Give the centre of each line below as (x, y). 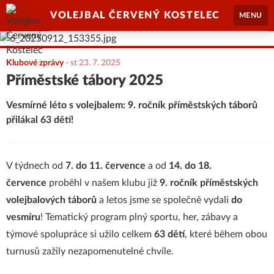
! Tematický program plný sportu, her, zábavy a (139, 217)
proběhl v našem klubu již (103, 183)
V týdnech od (36, 166)
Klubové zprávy (35, 63)
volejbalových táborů (51, 200)
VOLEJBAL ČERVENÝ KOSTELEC (135, 15)
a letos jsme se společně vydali (164, 200)
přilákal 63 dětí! (40, 120)
